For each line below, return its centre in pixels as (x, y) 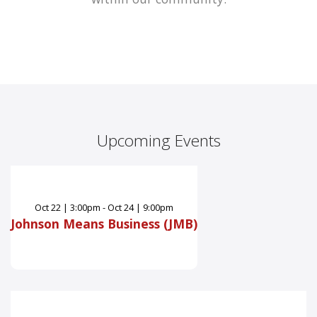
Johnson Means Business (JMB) (104, 223)
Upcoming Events (158, 141)
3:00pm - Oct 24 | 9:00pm (122, 207)
